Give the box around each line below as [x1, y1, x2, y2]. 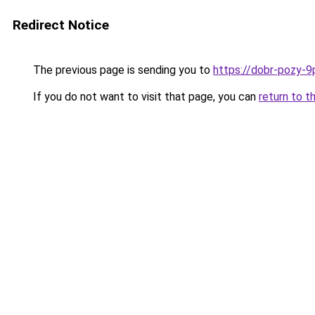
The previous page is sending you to [30, 63, 213, 77]
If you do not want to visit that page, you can [30, 90, 259, 103]
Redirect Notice [13, 17, 109, 33]
